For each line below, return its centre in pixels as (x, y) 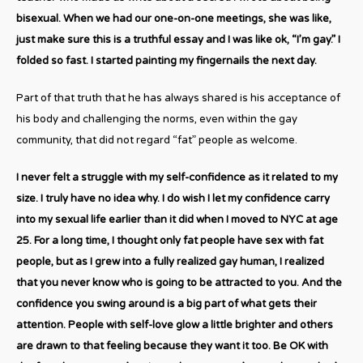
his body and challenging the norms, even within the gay (157, 119)
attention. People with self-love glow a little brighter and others (175, 325)
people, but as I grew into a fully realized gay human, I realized (170, 261)
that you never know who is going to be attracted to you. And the (179, 282)
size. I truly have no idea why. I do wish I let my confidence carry (173, 198)
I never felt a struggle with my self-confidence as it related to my (177, 177)
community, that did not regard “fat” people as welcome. (157, 140)
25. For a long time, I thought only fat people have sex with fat (170, 240)
